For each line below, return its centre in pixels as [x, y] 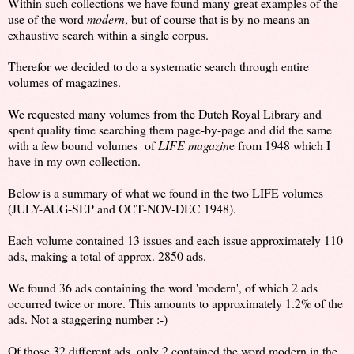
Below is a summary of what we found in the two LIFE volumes [166, 192]
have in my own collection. [74, 160]
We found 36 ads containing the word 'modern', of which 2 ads [163, 287]
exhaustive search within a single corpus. [108, 34]
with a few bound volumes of [83, 145]
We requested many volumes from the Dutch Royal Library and [165, 113]
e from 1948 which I [280, 145]
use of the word [47, 18]
